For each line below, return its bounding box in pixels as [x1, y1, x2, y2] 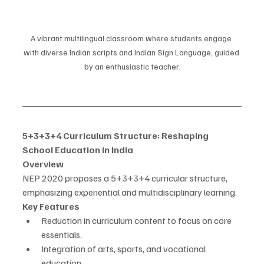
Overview [22, 158, 64, 170]
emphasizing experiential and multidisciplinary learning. [22, 186, 237, 199]
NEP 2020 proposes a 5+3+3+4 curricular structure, [22, 172, 229, 184]
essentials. [41, 229, 82, 241]
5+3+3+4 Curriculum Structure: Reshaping [22, 130, 210, 142]
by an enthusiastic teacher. [84, 61, 180, 72]
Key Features [22, 200, 80, 213]
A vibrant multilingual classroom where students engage [31, 33, 233, 44]
